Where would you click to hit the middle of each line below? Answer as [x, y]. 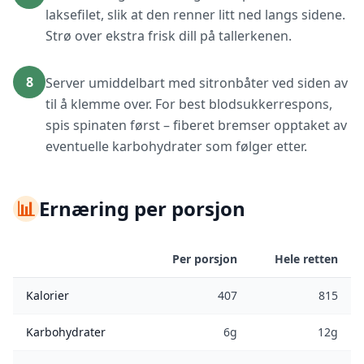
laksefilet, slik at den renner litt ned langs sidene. [195, 15]
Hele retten [306, 259]
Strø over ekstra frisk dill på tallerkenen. [169, 36]
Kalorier [48, 295]
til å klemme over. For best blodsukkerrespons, [189, 104]
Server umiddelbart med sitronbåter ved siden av [197, 83]
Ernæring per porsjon [142, 208]
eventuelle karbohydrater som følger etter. [176, 146]
